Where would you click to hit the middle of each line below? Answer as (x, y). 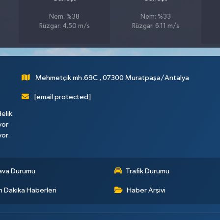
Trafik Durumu (148, 171)
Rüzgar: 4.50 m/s (64, 27)
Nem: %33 (155, 17)
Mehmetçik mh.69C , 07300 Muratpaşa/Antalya (112, 78)
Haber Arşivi (146, 191)
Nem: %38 (65, 17)
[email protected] (63, 97)
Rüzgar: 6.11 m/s (155, 27)
